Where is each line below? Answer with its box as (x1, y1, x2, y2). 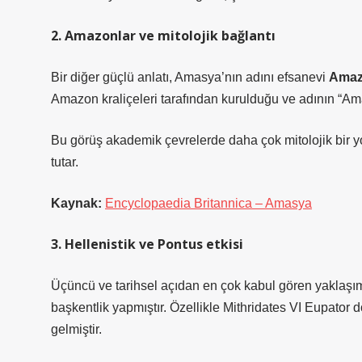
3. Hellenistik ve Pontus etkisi (51, 235, 243, 253)
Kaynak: (51, 196, 102, 210)
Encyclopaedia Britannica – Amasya (105, 196, 312, 210)
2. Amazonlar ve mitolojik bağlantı (51, 27, 276, 44)
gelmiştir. (51, 322, 102, 336)
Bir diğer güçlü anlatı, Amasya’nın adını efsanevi (51, 70, 329, 84)
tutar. (51, 155, 78, 169)
